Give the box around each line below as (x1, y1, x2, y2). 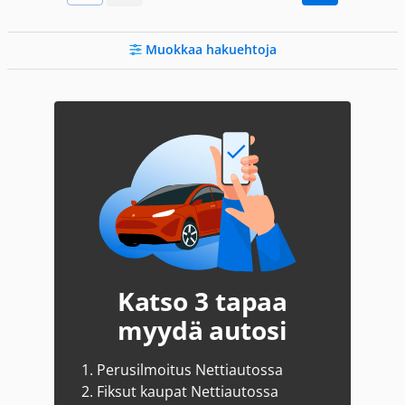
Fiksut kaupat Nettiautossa (93, 381, 278, 401)
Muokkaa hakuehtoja (145, 41, 277, 58)
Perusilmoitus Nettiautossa (93, 360, 283, 380)
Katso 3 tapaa (117, 284, 288, 318)
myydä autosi (118, 313, 287, 347)
